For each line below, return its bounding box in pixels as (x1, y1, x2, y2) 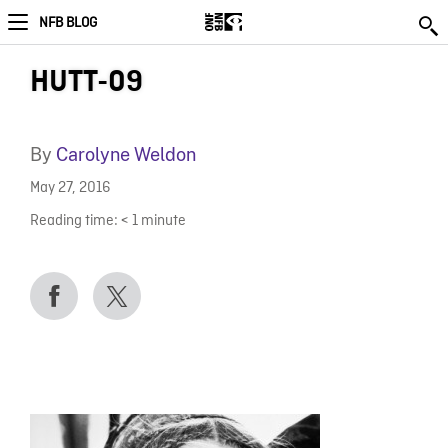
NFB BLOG (39, 14, 97, 32)
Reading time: (29, 211, 118, 231)
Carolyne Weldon (55, 144, 196, 165)
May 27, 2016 (29, 179, 111, 199)
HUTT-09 (29, 66, 143, 98)
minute (140, 211, 186, 231)
